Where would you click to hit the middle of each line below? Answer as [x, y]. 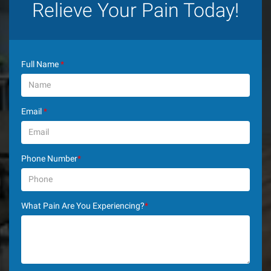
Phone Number [50, 158]
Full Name [41, 64]
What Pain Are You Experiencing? [83, 206]
